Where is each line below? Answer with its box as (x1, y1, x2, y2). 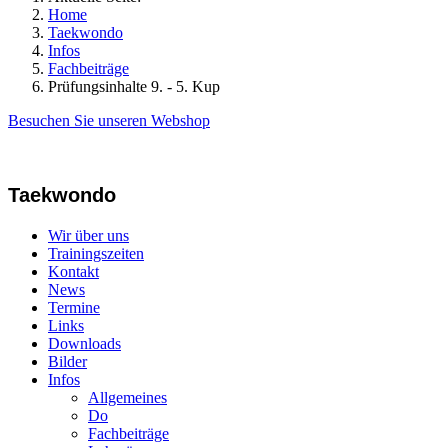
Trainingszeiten (48, 245, 144, 262)
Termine (48, 299, 100, 316)
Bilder (48, 353, 87, 370)
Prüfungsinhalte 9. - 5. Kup (48, 78, 220, 95)
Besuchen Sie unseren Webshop (8, 112, 210, 129)
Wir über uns (48, 227, 129, 244)
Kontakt (48, 263, 99, 280)
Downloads (48, 335, 121, 352)
